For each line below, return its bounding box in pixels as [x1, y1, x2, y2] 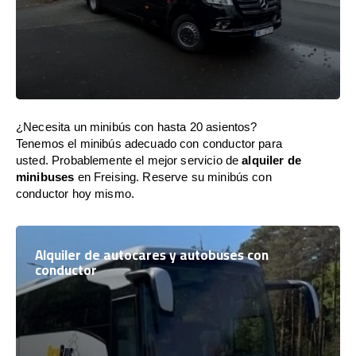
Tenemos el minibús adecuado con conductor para [16, 137, 282, 150]
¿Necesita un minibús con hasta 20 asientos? [16, 120, 257, 133]
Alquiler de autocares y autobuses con [35, 242, 269, 268]
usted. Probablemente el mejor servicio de [16, 153, 242, 167]
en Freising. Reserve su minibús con [74, 170, 272, 184]
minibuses [16, 170, 75, 184]
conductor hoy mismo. [16, 187, 134, 200]
